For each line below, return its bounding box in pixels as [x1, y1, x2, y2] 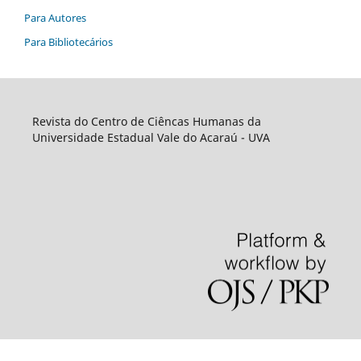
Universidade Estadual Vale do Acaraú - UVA [31, 129, 270, 145]
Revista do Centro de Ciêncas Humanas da [31, 113, 261, 129]
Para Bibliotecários [24, 34, 113, 49]
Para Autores [24, 10, 86, 25]
